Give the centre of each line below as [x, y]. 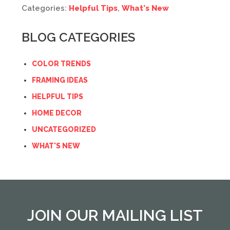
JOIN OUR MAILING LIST [115, 215]
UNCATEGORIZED [64, 129]
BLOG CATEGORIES [78, 37]
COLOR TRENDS [61, 64]
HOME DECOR [57, 113]
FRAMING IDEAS [60, 80]
